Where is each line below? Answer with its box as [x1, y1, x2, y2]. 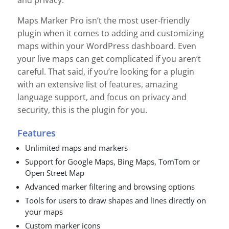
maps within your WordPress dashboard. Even [17, 40, 196, 52]
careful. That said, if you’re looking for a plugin [17, 66, 194, 78]
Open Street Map [25, 167, 84, 178]
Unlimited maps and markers [25, 142, 128, 153]
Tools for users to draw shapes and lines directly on [25, 195, 206, 205]
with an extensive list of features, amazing [17, 79, 178, 90]
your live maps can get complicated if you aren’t [17, 53, 201, 65]
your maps [25, 206, 63, 217]
